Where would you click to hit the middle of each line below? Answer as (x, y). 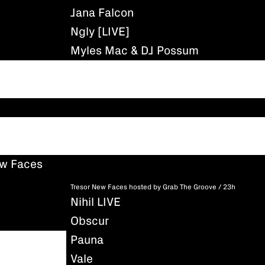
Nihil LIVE (96, 202)
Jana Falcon (102, 13)
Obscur (90, 221)
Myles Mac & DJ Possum (135, 51)
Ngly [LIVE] (100, 32)
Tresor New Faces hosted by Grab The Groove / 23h (153, 187)
